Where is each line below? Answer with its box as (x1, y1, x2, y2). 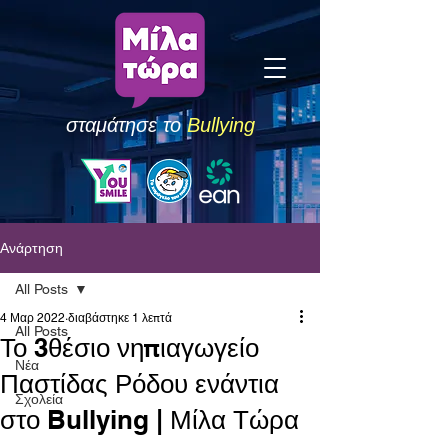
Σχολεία (15, 391, 63, 407)
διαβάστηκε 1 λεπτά (68, 311, 172, 325)
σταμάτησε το (65, 114, 187, 136)
